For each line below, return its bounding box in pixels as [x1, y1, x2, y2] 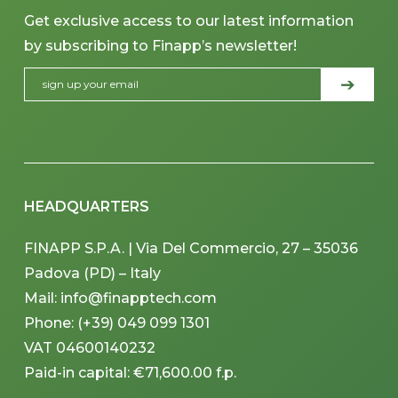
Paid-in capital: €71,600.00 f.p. [24, 363, 237, 381]
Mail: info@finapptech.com [24, 289, 218, 306]
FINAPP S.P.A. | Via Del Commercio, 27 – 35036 [24, 239, 359, 257]
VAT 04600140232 [24, 338, 156, 356]
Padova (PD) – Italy [24, 264, 162, 282]
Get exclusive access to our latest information [24, 12, 354, 30]
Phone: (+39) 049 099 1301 [24, 314, 211, 331]
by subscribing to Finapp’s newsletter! [24, 37, 298, 55]
